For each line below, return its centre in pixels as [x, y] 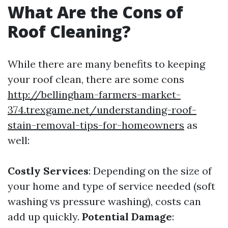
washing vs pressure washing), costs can [104, 201]
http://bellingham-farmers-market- [94, 94]
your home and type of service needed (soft [111, 186]
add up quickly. [45, 217]
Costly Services [48, 171]
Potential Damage [127, 217]
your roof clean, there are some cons [96, 79]
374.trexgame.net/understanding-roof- [102, 110]
